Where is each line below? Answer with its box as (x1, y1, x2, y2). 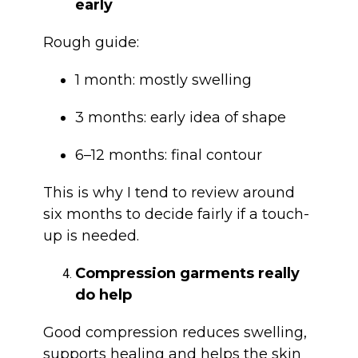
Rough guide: (42, 34, 139, 52)
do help (74, 286, 132, 304)
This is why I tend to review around (42, 184, 295, 202)
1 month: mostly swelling (74, 71, 252, 89)
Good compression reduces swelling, (42, 324, 307, 342)
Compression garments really (74, 265, 300, 283)
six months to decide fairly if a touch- (42, 205, 309, 224)
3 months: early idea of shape (74, 109, 286, 127)
